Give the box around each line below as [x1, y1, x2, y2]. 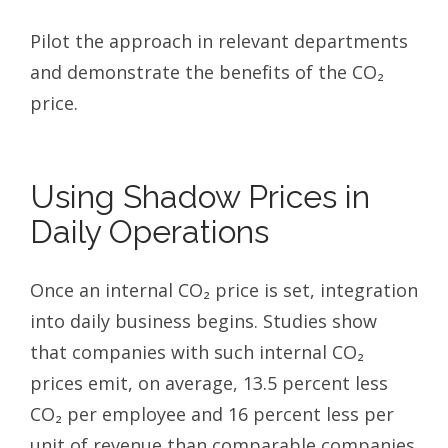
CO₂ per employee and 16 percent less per [30, 401, 394, 426]
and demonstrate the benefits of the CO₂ [30, 59, 384, 84]
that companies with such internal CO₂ [30, 339, 364, 364]
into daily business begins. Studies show [30, 308, 377, 333]
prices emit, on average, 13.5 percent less [30, 370, 388, 395]
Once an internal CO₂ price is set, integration [30, 277, 418, 302]
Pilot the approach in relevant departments [30, 28, 408, 53]
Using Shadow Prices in [30, 178, 370, 216]
